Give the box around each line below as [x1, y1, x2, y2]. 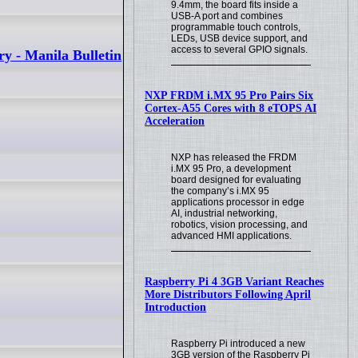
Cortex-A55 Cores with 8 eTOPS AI [145, 102, 317, 115]
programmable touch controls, [171, 22, 301, 34]
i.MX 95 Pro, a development [171, 163, 292, 174]
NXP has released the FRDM [171, 152, 297, 163]
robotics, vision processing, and [171, 219, 308, 230]
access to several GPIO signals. [171, 44, 308, 56]
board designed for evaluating [171, 174, 302, 185]
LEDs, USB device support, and [171, 33, 308, 45]
